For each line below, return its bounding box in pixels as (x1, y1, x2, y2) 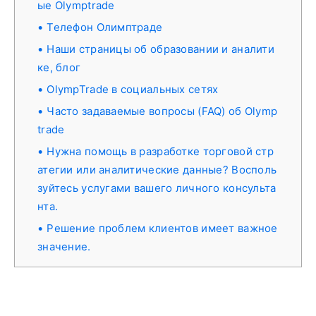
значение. (37, 239, 91, 253)
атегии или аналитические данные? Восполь (37, 162, 277, 176)
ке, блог (37, 60, 81, 74)
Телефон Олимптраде (47, 20, 163, 34)
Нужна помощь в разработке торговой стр (47, 144, 274, 158)
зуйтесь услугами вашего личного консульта (37, 181, 276, 195)
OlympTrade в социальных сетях (47, 82, 219, 96)
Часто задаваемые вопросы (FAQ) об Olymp (47, 104, 278, 118)
